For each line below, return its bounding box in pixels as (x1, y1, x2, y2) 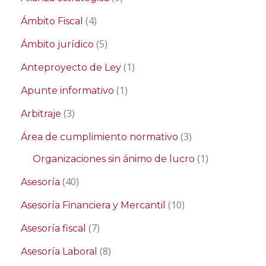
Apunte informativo (21, 85, 114, 96)
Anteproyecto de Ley (21, 62, 121, 73)
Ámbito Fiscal (21, 15, 83, 27)
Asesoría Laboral (21, 246, 97, 257)
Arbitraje (21, 108, 61, 119)
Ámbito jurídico (21, 39, 94, 50)
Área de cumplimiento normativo (21, 131, 178, 142)
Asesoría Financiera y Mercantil (21, 199, 166, 211)
